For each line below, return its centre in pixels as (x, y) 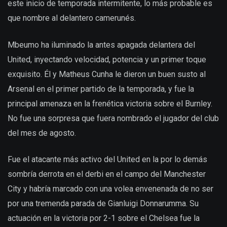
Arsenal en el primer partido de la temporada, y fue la (101, 89)
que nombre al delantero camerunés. (72, 18)
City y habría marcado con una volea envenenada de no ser (110, 188)
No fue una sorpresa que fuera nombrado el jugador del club (113, 118)
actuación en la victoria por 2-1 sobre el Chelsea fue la (104, 218)
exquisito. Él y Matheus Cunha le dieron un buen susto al (107, 74)
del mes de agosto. (42, 133)
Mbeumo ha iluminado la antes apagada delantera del (101, 45)
